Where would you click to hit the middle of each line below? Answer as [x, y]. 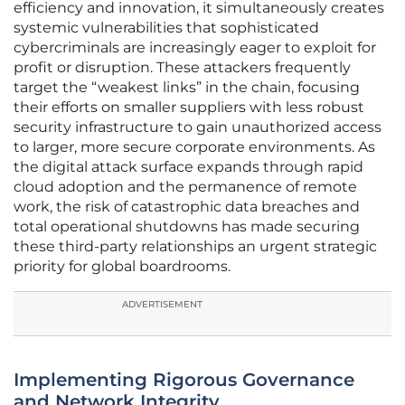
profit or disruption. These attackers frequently [182, 68]
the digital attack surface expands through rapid [188, 167]
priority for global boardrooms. [122, 267]
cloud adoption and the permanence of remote [185, 187]
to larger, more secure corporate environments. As [194, 147]
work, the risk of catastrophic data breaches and [187, 207]
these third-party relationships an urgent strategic [195, 247]
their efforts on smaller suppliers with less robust [189, 108]
